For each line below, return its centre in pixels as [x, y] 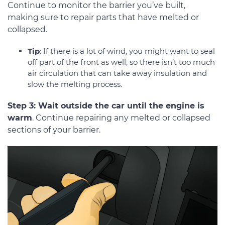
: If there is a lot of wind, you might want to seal [127, 51]
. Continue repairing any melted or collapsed [121, 118]
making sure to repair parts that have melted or [103, 17]
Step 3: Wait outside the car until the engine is [106, 105]
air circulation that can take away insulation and [117, 73]
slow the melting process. [75, 84]
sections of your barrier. [54, 130]
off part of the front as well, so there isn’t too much [121, 62]
